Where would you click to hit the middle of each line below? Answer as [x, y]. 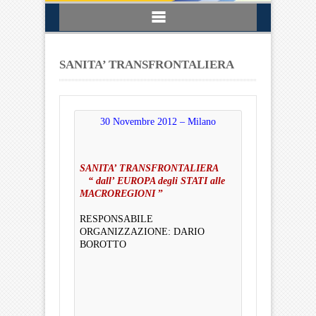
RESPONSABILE [116, 219]
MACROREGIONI [117, 194]
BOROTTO [103, 244]
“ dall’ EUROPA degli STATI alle [152, 181]
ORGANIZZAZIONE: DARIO [142, 232]
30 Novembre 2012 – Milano [158, 122]
